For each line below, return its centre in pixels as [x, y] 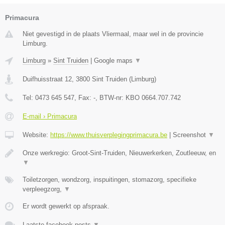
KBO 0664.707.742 [153, 98]
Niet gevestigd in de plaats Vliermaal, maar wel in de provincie [113, 34]
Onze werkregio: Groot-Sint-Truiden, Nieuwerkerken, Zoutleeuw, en [119, 153]
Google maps [114, 61]
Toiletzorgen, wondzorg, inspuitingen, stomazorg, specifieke [109, 180]
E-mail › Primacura [50, 117]
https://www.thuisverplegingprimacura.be [109, 135]
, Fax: [84, 98]
